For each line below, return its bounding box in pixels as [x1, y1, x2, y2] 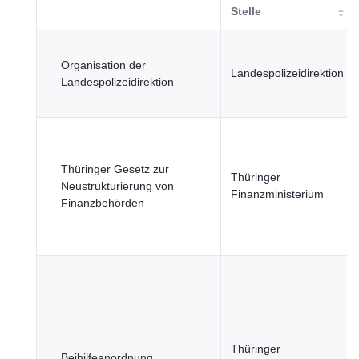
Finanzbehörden [61, 196, 144, 209]
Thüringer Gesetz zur [61, 163, 169, 175]
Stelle [231, 5, 261, 18]
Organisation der [61, 58, 146, 71]
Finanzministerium [231, 188, 324, 200]
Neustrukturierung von [61, 179, 174, 192]
